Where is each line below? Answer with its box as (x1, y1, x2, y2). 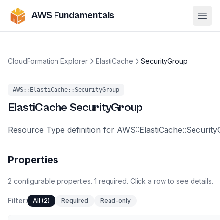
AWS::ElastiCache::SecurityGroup (13, 86, 119, 93)
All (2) (33, 197, 50, 204)
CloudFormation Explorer (8, 57, 88, 65)
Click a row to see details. (128, 177, 213, 185)
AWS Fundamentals (31, 10, 114, 21)
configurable (12, 177, 57, 185)
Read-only (100, 197, 131, 204)
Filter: (8, 196, 27, 205)
